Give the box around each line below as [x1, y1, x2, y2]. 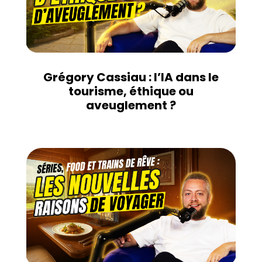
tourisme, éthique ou [68, 83, 194, 100]
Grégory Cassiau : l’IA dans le [43, 69, 219, 86]
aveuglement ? [85, 97, 176, 114]
